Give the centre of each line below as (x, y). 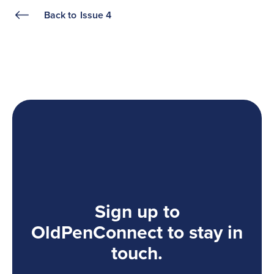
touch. (137, 253)
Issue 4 (96, 15)
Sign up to (137, 211)
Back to (60, 15)
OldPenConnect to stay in (137, 232)
